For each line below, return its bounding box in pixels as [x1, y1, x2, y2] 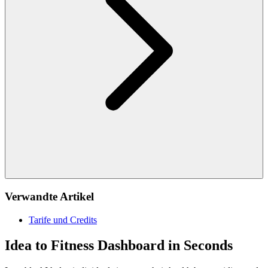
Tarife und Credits [29, 214, 97, 225]
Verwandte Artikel [5, 190, 94, 203]
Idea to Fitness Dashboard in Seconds [5, 237, 233, 253]
